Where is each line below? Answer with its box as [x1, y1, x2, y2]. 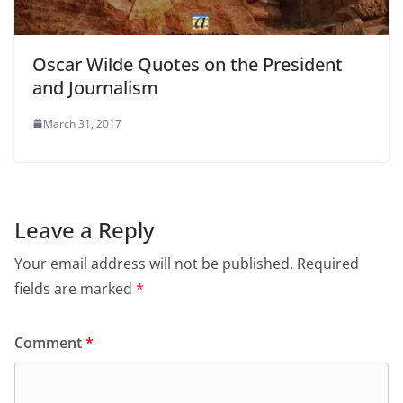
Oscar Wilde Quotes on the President [32, 51, 343, 76]
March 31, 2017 [43, 115, 121, 131]
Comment [14, 332, 85, 353]
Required [297, 253, 359, 273]
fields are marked [14, 278, 136, 299]
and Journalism [32, 75, 158, 100]
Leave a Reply [14, 214, 154, 245]
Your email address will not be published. [14, 253, 293, 273]
